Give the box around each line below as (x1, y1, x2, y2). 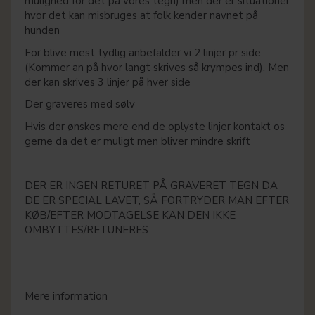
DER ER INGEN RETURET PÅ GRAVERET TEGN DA (25, 178, 278, 193)
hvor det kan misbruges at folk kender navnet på (25, 8, 258, 23)
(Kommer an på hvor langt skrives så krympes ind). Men (25, 60, 289, 75)
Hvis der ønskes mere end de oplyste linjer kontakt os (25, 119, 285, 134)
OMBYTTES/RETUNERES (25, 222, 148, 237)
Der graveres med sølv (25, 97, 138, 112)
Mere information (25, 289, 108, 304)
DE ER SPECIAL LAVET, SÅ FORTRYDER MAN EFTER (25, 193, 289, 207)
